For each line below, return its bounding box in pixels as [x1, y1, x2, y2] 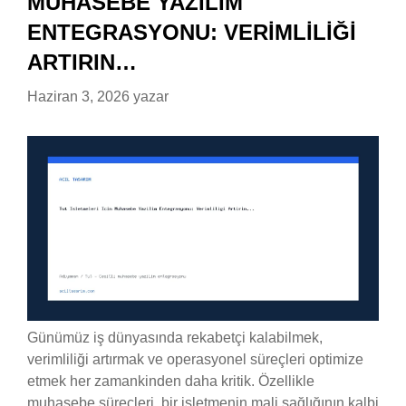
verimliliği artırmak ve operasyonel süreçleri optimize [27, 351, 363, 367]
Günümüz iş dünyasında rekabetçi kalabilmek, [27, 329, 323, 345]
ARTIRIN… [27, 50, 137, 75]
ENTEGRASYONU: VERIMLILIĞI [27, 20, 356, 45]
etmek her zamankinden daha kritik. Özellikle [27, 372, 314, 389]
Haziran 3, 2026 [27, 89, 130, 105]
